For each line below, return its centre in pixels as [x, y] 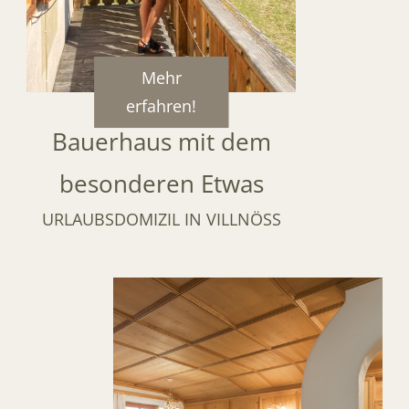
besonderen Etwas [161, 184]
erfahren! [162, 105]
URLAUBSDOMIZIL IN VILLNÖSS [161, 219]
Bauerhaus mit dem [161, 142]
